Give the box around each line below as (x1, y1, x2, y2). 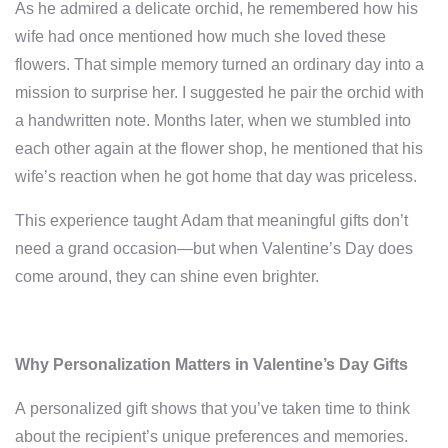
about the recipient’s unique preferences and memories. (15, 428, 408, 445)
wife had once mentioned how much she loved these (15, 28, 386, 45)
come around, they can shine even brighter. (15, 268, 319, 285)
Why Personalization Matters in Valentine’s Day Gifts (15, 356, 408, 373)
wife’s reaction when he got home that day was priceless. (15, 168, 417, 185)
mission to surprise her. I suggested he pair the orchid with (15, 84, 424, 101)
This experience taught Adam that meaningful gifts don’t (15, 212, 408, 229)
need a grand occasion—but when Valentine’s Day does (15, 240, 413, 257)
